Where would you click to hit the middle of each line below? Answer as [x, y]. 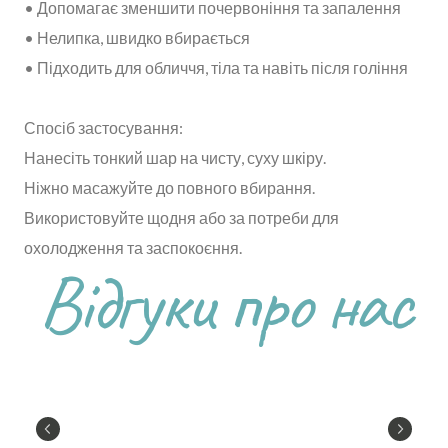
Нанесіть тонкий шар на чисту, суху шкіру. [175, 157]
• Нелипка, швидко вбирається [137, 37]
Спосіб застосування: [103, 127]
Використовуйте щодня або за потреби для [181, 217]
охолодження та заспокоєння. [133, 247]
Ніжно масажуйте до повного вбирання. [169, 187]
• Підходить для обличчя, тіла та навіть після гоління [216, 67]
